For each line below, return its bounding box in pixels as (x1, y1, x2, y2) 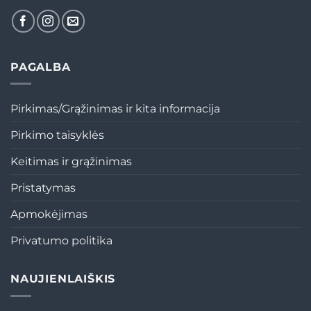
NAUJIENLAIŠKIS (10, 272, 116, 286)
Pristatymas (10, 181, 76, 195)
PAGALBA (10, 60, 71, 74)
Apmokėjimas (10, 208, 87, 221)
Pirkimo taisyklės (10, 128, 104, 142)
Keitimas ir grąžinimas (10, 155, 132, 169)
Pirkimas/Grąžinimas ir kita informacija (10, 102, 220, 116)
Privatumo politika (10, 234, 112, 248)
